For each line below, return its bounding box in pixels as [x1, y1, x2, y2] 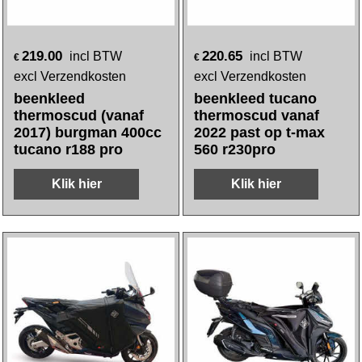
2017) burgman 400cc [14, 124, 162, 141]
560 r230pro [194, 141, 276, 158]
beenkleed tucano [194, 90, 317, 107]
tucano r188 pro [14, 141, 124, 158]
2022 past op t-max [194, 124, 325, 141]
